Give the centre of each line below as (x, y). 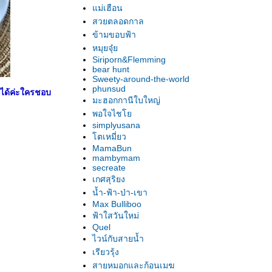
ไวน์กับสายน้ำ (118, 239)
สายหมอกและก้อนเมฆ (133, 265)
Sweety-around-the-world (141, 79)
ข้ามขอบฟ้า (114, 35)
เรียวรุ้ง (106, 252)
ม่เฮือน (107, 8)
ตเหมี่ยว (109, 137)
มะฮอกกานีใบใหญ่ (126, 100)
